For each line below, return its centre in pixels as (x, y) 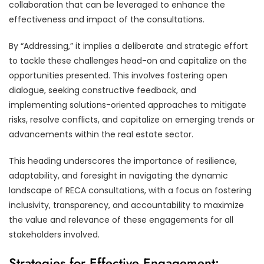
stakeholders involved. (54, 234)
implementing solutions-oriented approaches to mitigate (128, 105)
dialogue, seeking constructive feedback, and (103, 90)
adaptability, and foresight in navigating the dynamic (118, 175)
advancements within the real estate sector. (101, 134)
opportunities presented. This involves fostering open (118, 75)
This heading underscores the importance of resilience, (123, 161)
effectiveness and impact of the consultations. (107, 19)
